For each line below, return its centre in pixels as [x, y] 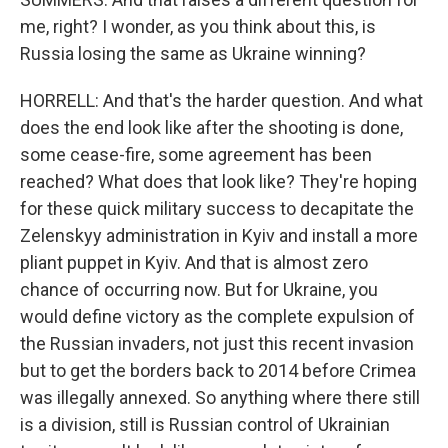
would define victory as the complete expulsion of [217, 316]
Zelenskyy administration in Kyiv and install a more [219, 235]
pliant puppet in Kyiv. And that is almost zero [194, 262]
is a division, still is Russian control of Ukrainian [205, 424]
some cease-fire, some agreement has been [196, 154]
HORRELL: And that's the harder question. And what [221, 100]
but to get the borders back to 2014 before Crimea [218, 370]
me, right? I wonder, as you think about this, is [198, 26]
